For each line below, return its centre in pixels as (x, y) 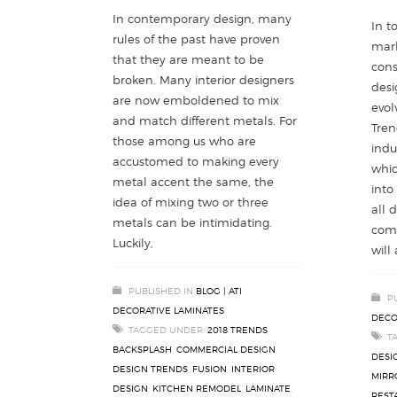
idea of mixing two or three (191, 202)
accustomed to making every (196, 161)
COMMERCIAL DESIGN (226, 349)
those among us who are (184, 140)
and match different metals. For (205, 120)
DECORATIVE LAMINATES (168, 310)
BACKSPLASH (142, 349)
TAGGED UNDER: (167, 329)
